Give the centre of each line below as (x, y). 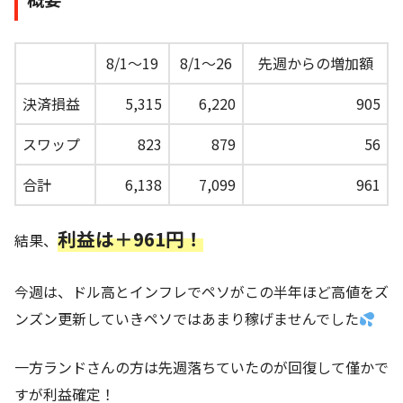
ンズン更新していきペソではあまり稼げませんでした (187, 318)
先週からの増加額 (315, 63)
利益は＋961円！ (130, 238)
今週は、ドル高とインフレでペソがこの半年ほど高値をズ (201, 291)
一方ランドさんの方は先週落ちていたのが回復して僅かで (201, 367)
